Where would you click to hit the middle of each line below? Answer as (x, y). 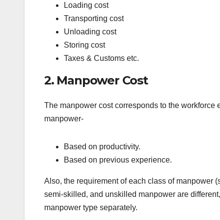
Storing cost (84, 45)
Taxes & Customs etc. (101, 58)
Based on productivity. (102, 146)
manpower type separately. (91, 207)
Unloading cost (90, 31)
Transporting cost (94, 18)
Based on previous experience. (118, 160)
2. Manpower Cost (96, 80)
